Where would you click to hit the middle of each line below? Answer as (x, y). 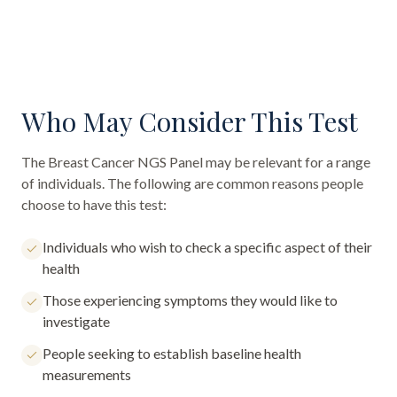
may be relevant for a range (287, 162)
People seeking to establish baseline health (172, 353)
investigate (76, 321)
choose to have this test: (94, 204)
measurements (87, 374)
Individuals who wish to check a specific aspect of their (207, 247)
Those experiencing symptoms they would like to (190, 300)
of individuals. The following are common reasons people (192, 183)
